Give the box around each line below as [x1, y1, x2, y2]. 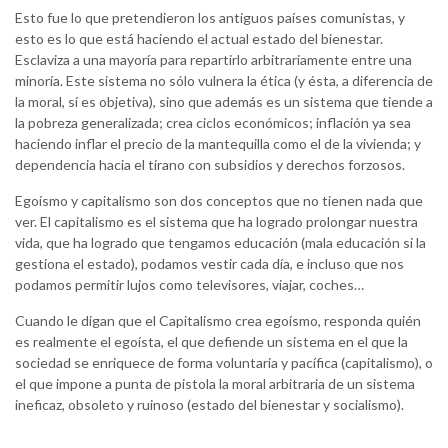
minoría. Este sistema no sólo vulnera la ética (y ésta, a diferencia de [15, 72, 433, 90]
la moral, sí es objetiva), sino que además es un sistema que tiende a [15, 93, 433, 111]
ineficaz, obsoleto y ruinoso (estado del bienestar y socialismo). [15, 396, 404, 414]
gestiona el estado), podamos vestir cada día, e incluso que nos [15, 255, 404, 273]
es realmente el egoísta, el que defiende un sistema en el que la [15, 333, 408, 351]
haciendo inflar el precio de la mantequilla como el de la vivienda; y [15, 135, 421, 153]
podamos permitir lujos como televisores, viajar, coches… [15, 276, 364, 294]
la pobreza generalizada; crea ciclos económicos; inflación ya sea [15, 114, 411, 132]
